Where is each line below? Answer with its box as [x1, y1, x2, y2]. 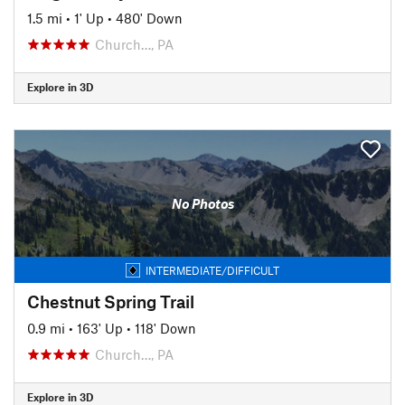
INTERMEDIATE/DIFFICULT [146, 263, 279, 277]
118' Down [135, 319, 196, 336]
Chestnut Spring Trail [27, 290, 194, 312]
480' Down [116, 9, 183, 26]
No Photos [171, 195, 234, 212]
